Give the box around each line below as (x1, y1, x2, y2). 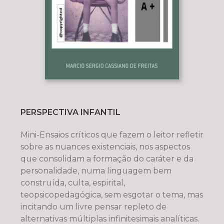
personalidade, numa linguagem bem (20, 165, 171, 175)
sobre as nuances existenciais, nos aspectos (20, 141, 190, 151)
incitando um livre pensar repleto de (20, 201, 166, 211)
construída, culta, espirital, (20, 177, 125, 187)
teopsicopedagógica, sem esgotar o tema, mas (20, 189, 203, 199)
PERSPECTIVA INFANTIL (20, 107, 120, 117)
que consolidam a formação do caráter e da (20, 153, 193, 163)
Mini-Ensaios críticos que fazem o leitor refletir (20, 129, 203, 139)
